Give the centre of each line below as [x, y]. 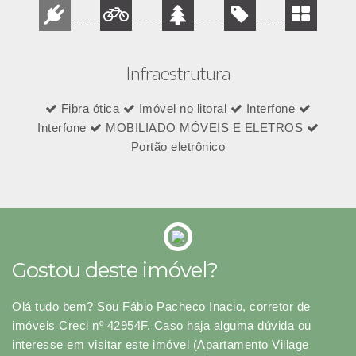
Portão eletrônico [178, 147]
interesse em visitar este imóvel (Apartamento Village [161, 345]
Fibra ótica [90, 109]
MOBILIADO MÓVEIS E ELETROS [204, 128]
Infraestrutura [178, 73]
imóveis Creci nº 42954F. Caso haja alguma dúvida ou [162, 326]
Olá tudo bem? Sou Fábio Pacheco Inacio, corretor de [161, 307]
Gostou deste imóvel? [115, 271]
